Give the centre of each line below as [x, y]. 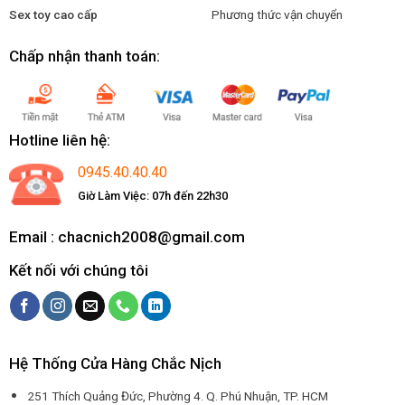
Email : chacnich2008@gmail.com [127, 237]
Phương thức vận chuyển [277, 14]
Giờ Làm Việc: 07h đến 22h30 [152, 196]
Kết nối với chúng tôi [78, 271]
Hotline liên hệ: [59, 141]
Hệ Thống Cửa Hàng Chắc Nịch [115, 364]
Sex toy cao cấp [53, 14]
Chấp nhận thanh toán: [84, 57]
